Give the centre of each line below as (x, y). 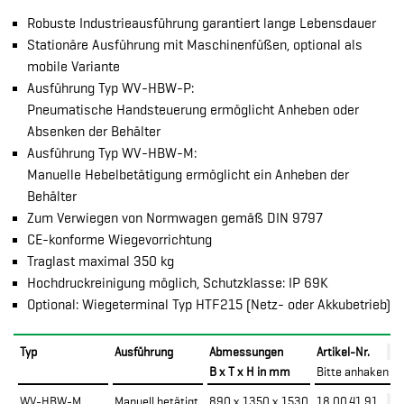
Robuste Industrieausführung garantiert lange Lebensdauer (202, 23)
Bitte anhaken (353, 372)
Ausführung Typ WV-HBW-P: (110, 88)
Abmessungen (246, 352)
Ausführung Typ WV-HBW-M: (112, 153)
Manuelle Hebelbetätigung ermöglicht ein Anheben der (188, 175)
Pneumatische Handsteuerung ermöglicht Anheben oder (193, 110)
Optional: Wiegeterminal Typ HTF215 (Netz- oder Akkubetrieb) (209, 305)
